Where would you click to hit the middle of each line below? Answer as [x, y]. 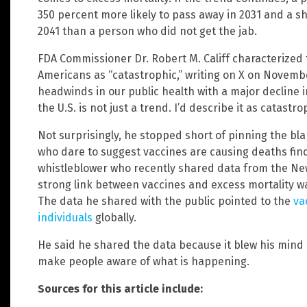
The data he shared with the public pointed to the [165, 201]
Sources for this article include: [120, 288]
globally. [114, 217]
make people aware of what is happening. [144, 261]
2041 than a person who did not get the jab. [147, 31]
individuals [65, 217]
